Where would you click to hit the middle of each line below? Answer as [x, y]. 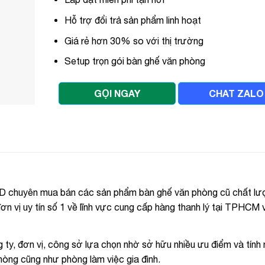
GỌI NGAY [117, 93]
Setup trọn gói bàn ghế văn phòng [135, 61]
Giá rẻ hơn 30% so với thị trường [134, 41]
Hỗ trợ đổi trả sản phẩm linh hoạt [133, 20]
